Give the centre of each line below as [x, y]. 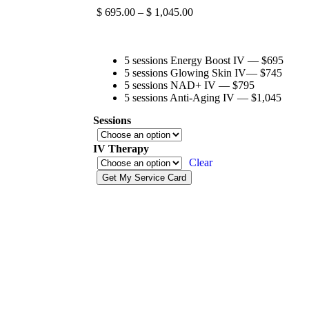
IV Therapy [121, 149]
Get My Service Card [144, 178]
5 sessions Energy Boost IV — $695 [204, 60]
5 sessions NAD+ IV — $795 [189, 85]
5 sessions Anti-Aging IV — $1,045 [203, 98]
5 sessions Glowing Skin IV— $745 [203, 73]
